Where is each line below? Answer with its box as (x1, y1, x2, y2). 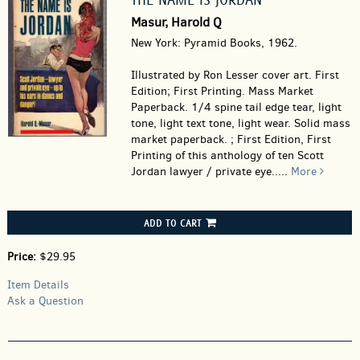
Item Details (7, 277, 69, 292)
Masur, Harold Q (130, 14, 222, 31)
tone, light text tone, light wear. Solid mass (130, 116, 350, 131)
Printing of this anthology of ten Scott (130, 148, 324, 163)
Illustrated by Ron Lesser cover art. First (130, 67, 339, 83)
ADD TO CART (143, 216, 202, 229)
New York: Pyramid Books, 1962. (130, 35, 297, 51)
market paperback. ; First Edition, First (130, 132, 331, 147)
